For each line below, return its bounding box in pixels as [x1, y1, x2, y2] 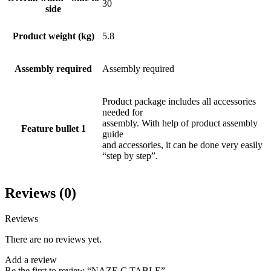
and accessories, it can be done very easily [102, 140, 263, 151]
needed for [102, 107, 143, 118]
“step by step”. [102, 151, 158, 162]
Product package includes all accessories [102, 96, 256, 107]
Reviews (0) [5, 185, 76, 201]
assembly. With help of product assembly [102, 118, 258, 129]
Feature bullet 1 [21, 123, 86, 134]
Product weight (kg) [12, 31, 94, 42]
